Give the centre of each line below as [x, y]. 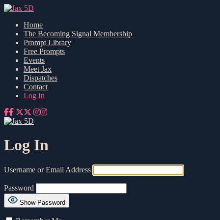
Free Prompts [44, 51]
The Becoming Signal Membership [78, 34]
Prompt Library [47, 42]
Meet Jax [38, 69]
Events [34, 60]
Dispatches [41, 78]
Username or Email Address [47, 169]
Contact [36, 87]
